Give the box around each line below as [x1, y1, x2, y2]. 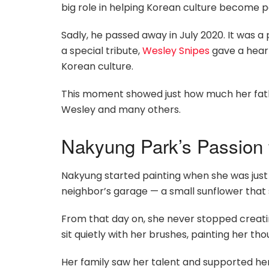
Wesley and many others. [61, 103, 181, 117]
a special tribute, [61, 44, 142, 58]
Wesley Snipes [142, 44, 210, 58]
